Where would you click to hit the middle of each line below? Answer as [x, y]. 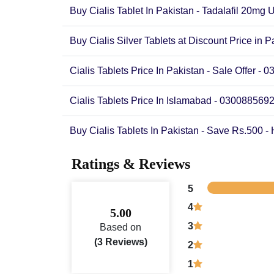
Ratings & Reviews [131, 164]
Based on [120, 227]
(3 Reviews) [120, 242]
